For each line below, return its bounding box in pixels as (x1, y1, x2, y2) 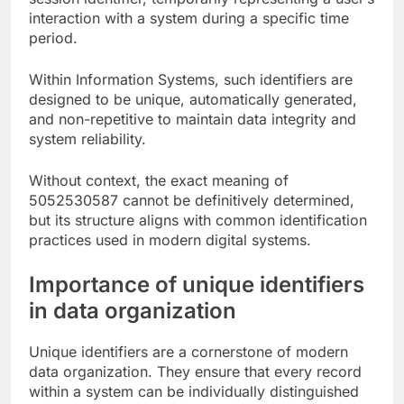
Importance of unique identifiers (29, 271, 364, 298)
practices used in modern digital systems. (29, 230, 311, 249)
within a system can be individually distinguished (29, 381, 359, 400)
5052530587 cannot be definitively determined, (29, 190, 354, 209)
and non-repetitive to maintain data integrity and (29, 109, 356, 128)
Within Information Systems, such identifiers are (29, 69, 353, 88)
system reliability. (29, 129, 146, 148)
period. (29, 28, 78, 47)
